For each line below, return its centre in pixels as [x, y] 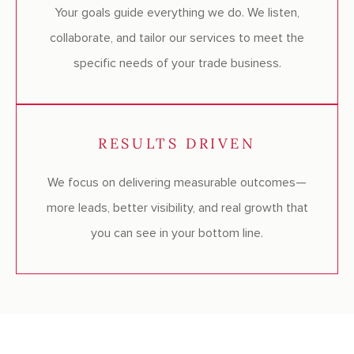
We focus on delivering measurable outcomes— [177, 183]
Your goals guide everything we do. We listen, [177, 13]
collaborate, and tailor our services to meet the [177, 38]
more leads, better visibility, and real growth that [177, 208]
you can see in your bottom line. [177, 233]
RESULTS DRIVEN [177, 144]
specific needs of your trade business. [177, 64]
